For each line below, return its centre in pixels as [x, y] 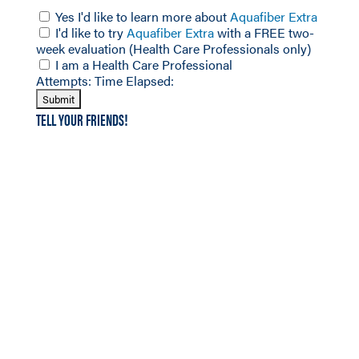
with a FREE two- [264, 32]
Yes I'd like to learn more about [142, 16]
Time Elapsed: [134, 81]
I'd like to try [91, 32]
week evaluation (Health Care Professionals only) [173, 48]
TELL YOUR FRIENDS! [81, 119]
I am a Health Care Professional [143, 65]
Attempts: [65, 81]
